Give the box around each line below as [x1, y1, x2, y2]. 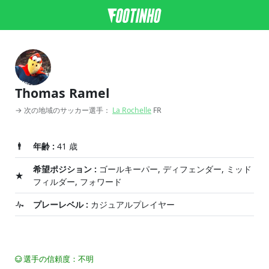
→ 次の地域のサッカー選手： [15, 105, 112, 115]
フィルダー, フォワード [33, 176, 122, 187]
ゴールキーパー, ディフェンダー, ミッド [97, 163, 252, 175]
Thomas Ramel [15, 84, 109, 101]
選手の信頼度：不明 [22, 253, 94, 264]
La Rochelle [112, 105, 151, 115]
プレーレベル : [33, 199, 88, 210]
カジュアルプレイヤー [88, 199, 175, 210]
